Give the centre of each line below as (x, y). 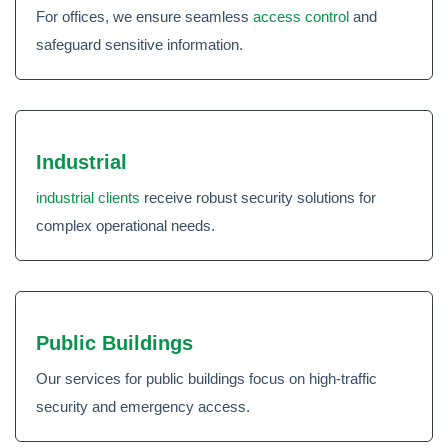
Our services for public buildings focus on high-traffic (206, 378)
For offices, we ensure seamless (144, 16)
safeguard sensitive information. (139, 44)
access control (301, 16)
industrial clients (88, 197)
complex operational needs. (125, 225)
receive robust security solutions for (258, 197)
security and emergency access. (143, 406)
